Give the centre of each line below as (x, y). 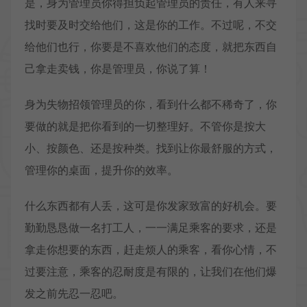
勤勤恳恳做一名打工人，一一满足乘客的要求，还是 (151, 228)
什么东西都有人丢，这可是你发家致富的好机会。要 (151, 206)
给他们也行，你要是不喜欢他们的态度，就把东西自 (151, 47)
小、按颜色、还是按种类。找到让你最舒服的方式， (151, 148)
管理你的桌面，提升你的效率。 (101, 170)
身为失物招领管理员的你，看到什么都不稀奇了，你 (151, 105)
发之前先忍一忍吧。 (74, 294)
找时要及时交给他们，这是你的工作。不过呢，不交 (151, 25)
